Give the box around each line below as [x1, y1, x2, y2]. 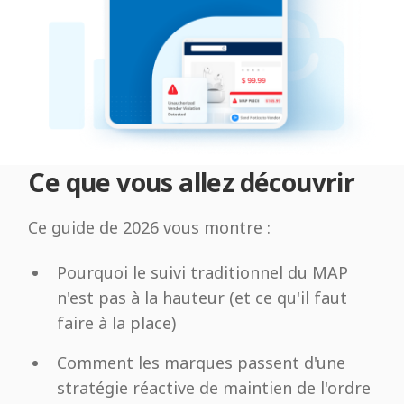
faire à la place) [57, 312, 177, 335]
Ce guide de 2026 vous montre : [28, 216, 271, 238]
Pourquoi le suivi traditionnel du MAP [57, 262, 349, 284]
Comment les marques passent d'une [57, 352, 346, 374]
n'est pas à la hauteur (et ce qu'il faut [57, 287, 348, 309]
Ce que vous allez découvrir [28, 164, 355, 199]
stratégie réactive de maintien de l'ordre [57, 377, 372, 399]
